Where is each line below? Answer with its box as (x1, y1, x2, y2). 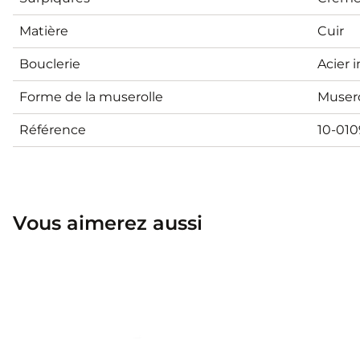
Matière (19, 22, 68, 39)
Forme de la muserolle (19, 88, 163, 104)
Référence (19, 121, 86, 137)
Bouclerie (19, 55, 80, 72)
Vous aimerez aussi (13, 211, 202, 235)
